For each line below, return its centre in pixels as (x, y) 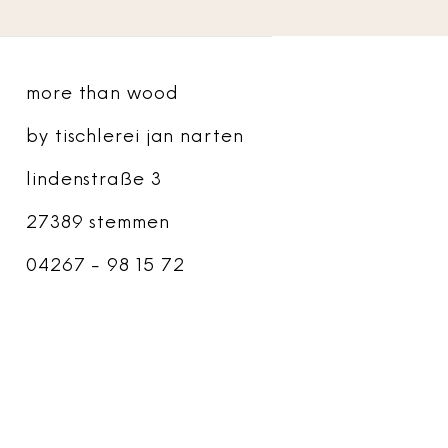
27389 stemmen (98, 222)
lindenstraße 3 (94, 179)
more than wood (102, 93)
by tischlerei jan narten (135, 136)
